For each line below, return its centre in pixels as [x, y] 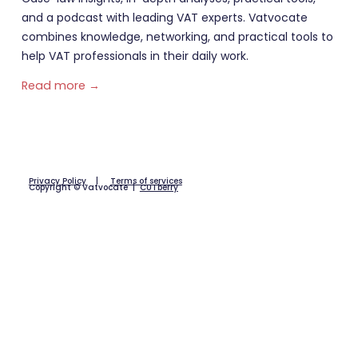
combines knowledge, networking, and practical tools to [177, 36]
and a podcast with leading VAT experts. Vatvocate [164, 17]
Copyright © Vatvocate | [84, 187]
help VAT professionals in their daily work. [135, 56]
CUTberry [159, 187]
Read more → [60, 86]
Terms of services [146, 181]
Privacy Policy [57, 181]
